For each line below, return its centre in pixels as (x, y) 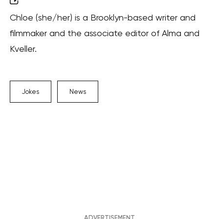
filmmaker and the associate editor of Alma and (105, 33)
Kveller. (23, 49)
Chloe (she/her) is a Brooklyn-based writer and (103, 18)
